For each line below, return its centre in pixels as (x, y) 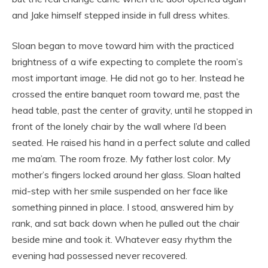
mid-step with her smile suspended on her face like (120, 191)
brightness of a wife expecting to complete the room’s (127, 62)
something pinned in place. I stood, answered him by (123, 207)
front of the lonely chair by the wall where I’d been (119, 127)
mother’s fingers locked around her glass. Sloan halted (126, 175)
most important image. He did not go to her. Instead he (128, 78)
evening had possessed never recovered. (100, 256)
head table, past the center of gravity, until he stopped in (132, 110)
